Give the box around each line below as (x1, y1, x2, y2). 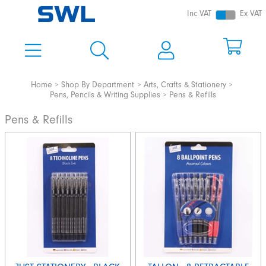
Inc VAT (187, 9, 212, 19)
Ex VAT (240, 9, 262, 19)
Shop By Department (61, 80, 135, 90)
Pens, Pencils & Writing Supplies (49, 90, 160, 100)
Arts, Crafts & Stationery (143, 80, 226, 90)
